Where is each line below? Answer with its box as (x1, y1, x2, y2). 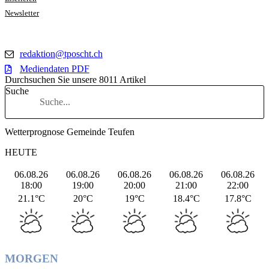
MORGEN (5, 252, 58, 265)
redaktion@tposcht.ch (19, 49, 103, 59)
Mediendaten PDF (19, 64, 89, 74)
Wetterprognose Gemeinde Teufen (5, 127, 134, 138)
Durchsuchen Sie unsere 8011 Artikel (5, 74, 146, 85)
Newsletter (5, 8, 39, 17)
